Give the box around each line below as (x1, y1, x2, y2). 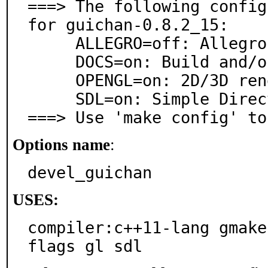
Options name (13, 136, 110, 154)
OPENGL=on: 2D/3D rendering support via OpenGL (28, 71, 75, 90)
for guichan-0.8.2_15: (28, 16, 229, 34)
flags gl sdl (28, 237, 142, 255)
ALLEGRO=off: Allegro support (28, 34, 75, 53)
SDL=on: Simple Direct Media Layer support (28, 90, 75, 108)
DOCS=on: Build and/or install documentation (28, 53, 75, 71)
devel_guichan (28, 163, 152, 182)
